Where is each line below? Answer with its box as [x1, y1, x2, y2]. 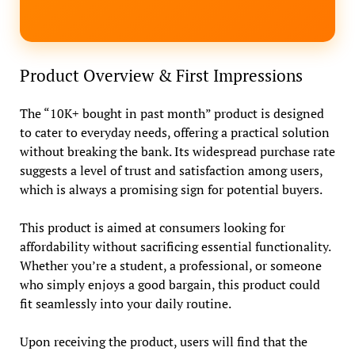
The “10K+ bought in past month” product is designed [19, 104, 324, 122]
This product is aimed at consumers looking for [19, 218, 285, 236]
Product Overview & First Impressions [19, 63, 303, 86]
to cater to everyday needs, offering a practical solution [19, 123, 330, 141]
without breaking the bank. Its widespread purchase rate [19, 142, 335, 160]
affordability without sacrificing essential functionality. [19, 237, 330, 255]
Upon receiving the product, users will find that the [19, 332, 307, 350]
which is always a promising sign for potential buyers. [19, 180, 323, 198]
